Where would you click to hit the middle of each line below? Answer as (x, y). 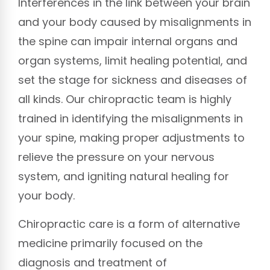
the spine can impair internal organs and (128, 42)
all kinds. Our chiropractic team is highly (125, 99)
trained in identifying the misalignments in (130, 119)
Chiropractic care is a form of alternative (129, 224)
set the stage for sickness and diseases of (133, 80)
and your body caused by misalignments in (135, 22)
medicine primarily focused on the (110, 243)
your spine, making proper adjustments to (131, 138)
